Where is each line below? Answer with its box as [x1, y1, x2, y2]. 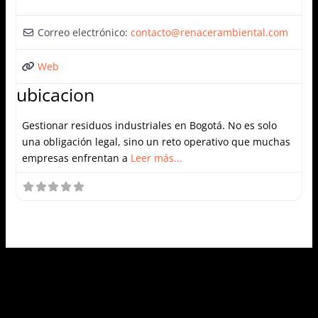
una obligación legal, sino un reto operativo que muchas [21, 134, 290, 148]
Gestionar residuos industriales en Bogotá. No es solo [21, 118, 277, 132]
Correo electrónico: [37, 25, 131, 39]
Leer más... [130, 150, 182, 165]
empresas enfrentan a [21, 150, 131, 165]
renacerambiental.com [180, 25, 288, 39]
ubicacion [16, 82, 94, 106]
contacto [130, 25, 171, 39]
